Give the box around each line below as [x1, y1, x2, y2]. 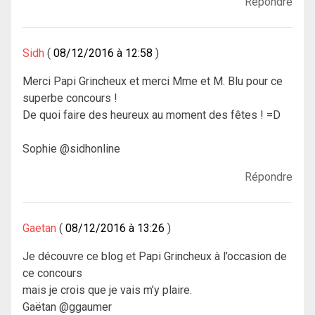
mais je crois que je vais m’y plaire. [22, 283, 192, 297]
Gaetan [22, 221, 56, 235]
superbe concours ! [22, 91, 117, 105]
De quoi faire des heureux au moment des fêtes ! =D [22, 108, 281, 122]
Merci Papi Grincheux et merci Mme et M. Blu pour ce [22, 74, 283, 88]
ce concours [22, 266, 82, 280]
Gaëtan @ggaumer [22, 300, 112, 314]
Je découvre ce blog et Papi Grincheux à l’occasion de [22, 249, 287, 263]
